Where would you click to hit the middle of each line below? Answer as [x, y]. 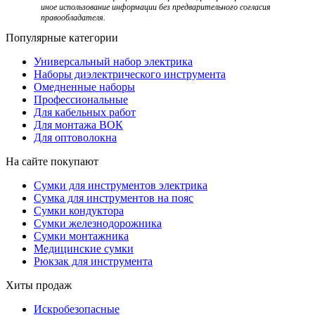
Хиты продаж [39, 285]
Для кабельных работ [85, 112]
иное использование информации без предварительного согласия [156, 7]
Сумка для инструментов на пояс [114, 198]
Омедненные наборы [84, 86]
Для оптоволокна [75, 137]
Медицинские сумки [84, 248]
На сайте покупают [52, 161]
